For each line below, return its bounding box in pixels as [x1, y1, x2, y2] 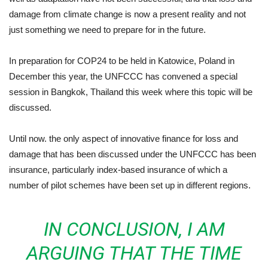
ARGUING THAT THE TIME [26, 241, 242, 264]
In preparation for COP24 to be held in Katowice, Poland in [9, 55, 234, 66]
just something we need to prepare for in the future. [9, 24, 206, 35]
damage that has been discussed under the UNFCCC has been [9, 148, 256, 159]
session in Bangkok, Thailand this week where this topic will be [9, 86, 252, 97]
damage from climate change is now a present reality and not [9, 8, 246, 19]
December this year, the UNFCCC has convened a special [9, 71, 237, 81]
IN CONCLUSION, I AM [43, 217, 225, 240]
